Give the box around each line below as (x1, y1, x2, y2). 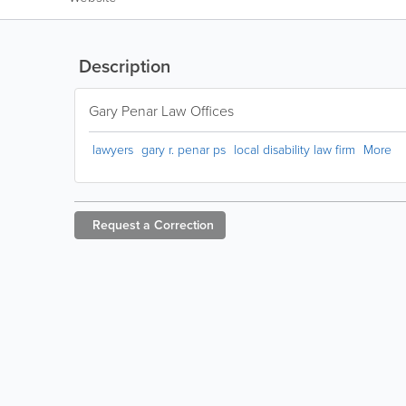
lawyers (92, 140, 133, 159)
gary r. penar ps (141, 140, 226, 159)
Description (74, 53, 170, 80)
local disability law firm (234, 140, 355, 159)
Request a (92, 216, 150, 235)
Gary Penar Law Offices (89, 101, 234, 121)
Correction (154, 216, 214, 235)
